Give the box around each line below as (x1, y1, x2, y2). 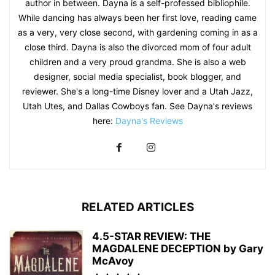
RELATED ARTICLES (81, 199, 194, 214)
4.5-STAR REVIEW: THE (92, 230, 211, 242)
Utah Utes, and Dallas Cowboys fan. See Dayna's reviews (23, 100, 252, 111)
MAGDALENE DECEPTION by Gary (92, 242, 263, 255)
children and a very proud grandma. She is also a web (29, 56, 246, 67)
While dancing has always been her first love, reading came (18, 12, 257, 23)
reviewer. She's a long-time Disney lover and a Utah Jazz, (22, 85, 253, 96)
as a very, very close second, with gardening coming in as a (17, 26, 258, 37)
